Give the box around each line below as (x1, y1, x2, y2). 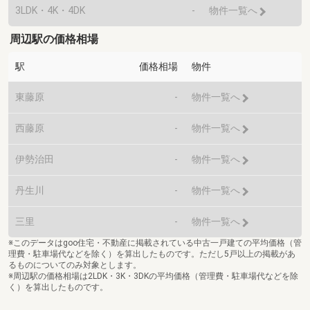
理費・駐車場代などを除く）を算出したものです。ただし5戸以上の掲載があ (8, 248, 295, 259)
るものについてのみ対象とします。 (8, 259, 141, 270)
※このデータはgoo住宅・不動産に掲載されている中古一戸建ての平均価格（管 (8, 237, 302, 248)
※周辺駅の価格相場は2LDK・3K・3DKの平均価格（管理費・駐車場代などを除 (8, 271, 298, 281)
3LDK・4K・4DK (15, 5, 85, 17)
